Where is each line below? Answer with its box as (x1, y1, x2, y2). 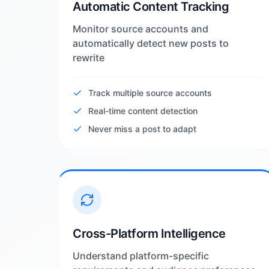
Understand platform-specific (73, 250, 209, 262)
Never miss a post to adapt (88, 124, 196, 134)
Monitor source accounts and (73, 23, 208, 35)
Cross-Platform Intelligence (73, 226, 226, 241)
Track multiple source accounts (88, 88, 212, 98)
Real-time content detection (88, 106, 198, 116)
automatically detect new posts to (73, 37, 229, 49)
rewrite (73, 52, 104, 64)
